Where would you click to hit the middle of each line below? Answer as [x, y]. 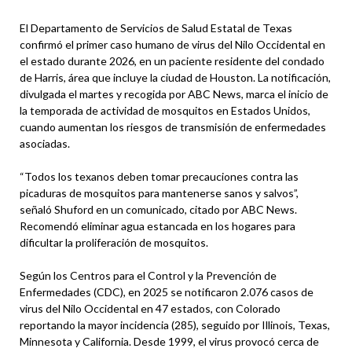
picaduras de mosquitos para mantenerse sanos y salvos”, [159, 192]
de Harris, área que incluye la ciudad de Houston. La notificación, [175, 77]
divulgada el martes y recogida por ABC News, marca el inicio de [174, 93]
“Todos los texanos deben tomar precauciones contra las [159, 176]
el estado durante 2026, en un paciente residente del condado [172, 60]
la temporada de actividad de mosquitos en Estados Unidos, [165, 110]
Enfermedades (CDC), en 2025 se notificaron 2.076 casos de [167, 291]
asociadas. [45, 143]
